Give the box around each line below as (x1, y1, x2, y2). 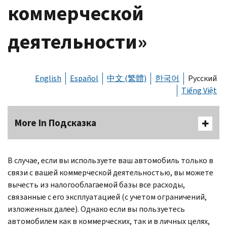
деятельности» (8, 28, 147, 55)
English (35, 72, 61, 84)
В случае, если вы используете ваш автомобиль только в (8, 155, 213, 166)
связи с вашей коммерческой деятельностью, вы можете (8, 167, 213, 178)
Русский (188, 72, 217, 84)
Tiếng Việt (181, 85, 217, 96)
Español (70, 72, 98, 84)
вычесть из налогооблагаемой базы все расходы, (8, 179, 185, 190)
